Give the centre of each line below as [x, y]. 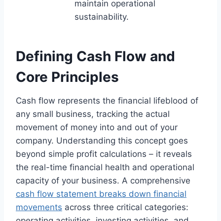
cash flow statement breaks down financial [101, 194]
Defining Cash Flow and [95, 56]
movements [39, 207]
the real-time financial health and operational [105, 167]
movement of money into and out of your [97, 127]
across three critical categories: [125, 207]
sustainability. [102, 17]
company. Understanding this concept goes [102, 140]
